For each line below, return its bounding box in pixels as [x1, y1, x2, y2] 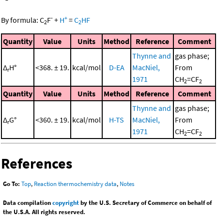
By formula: [1, 15, 40, 25]
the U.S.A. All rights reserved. [3, 207, 85, 216]
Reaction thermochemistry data [34, 179, 117, 188]
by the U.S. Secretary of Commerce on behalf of [79, 198, 212, 207]
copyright [52, 198, 79, 207]
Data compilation [3, 198, 52, 207]
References [1, 154, 72, 172]
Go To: [3, 179, 20, 188]
